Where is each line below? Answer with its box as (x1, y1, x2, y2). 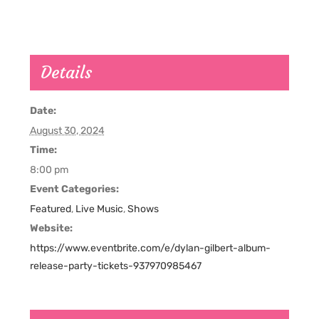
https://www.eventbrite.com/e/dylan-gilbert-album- (29, 242, 271, 255)
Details (40, 62, 92, 84)
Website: (29, 222, 73, 235)
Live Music (75, 203, 123, 216)
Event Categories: (29, 183, 119, 196)
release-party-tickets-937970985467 (29, 260, 202, 273)
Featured (29, 203, 71, 216)
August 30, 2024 (29, 125, 105, 137)
